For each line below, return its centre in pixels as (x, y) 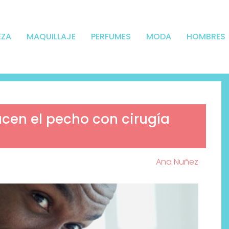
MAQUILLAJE (51, 37)
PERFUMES (111, 37)
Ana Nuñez (177, 162)
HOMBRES (206, 37)
